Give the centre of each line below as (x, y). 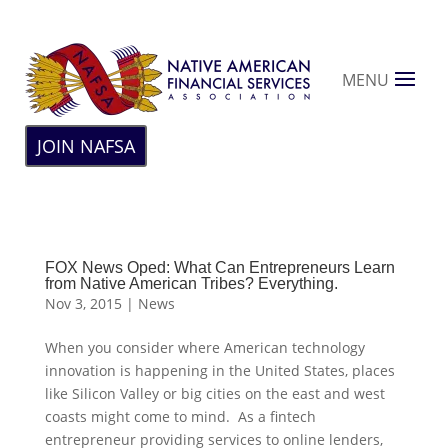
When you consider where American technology (204, 347)
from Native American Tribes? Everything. (191, 283)
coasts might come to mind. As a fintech (180, 416)
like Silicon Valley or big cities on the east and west (214, 393)
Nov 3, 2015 (83, 303)
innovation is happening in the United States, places (219, 370)
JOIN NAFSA (86, 146)
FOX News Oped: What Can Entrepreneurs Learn (219, 267)
